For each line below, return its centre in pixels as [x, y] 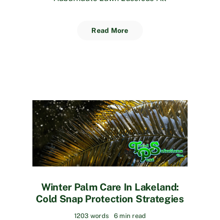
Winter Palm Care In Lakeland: [110, 187]
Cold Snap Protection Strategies [110, 199]
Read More [110, 31]
